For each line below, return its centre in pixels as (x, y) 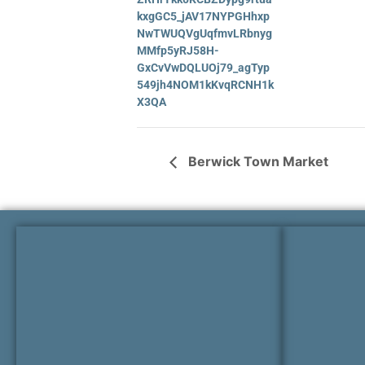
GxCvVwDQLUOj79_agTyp (203, 67)
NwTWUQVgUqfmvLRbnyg (204, 33)
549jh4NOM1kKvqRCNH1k (205, 84)
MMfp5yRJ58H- (178, 50)
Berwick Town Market (257, 162)
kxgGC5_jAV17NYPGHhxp (203, 16)
